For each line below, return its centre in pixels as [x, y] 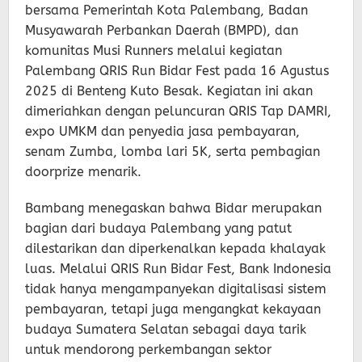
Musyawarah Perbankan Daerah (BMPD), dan [162, 30]
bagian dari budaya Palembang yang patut [158, 228]
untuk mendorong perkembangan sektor [148, 349]
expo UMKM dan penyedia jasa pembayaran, [162, 131]
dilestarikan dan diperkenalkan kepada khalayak [175, 248]
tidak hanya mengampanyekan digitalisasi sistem [176, 288]
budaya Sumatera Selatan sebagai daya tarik [166, 329]
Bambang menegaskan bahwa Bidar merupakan [173, 208]
